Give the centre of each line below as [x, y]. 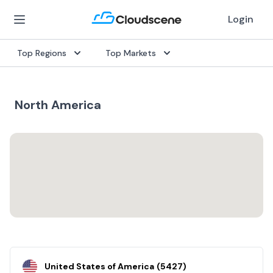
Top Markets [131, 53]
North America [58, 105]
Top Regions [42, 53]
